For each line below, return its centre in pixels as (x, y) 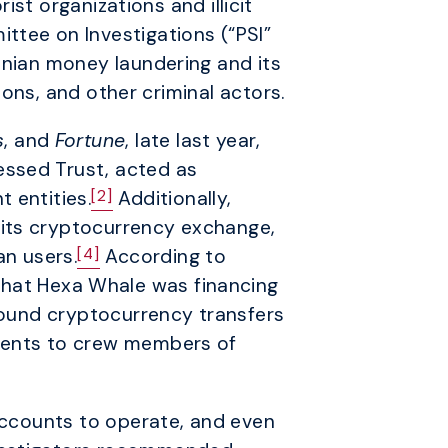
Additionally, (172, 199)
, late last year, (193, 141)
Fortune (90, 141)
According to (163, 257)
